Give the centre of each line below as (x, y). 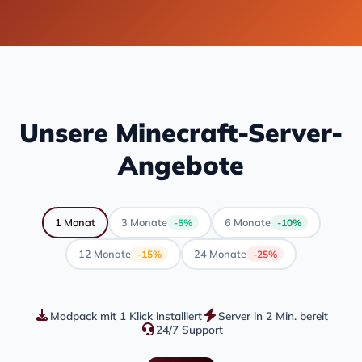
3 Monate (144, 223)
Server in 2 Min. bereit (273, 315)
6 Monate (247, 223)
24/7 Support (189, 329)
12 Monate (105, 254)
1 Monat (75, 223)
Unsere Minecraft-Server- (181, 132)
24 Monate (220, 254)
